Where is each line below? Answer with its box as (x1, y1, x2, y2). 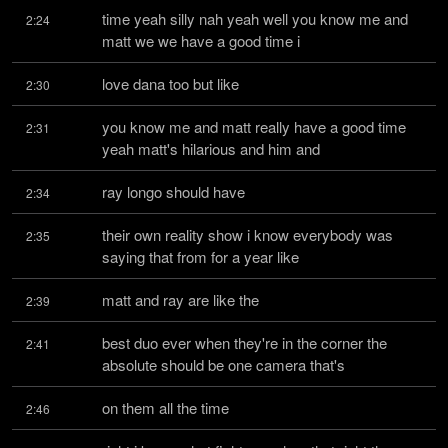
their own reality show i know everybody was (102, 224, 393, 245)
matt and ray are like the (102, 289, 259, 310)
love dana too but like (102, 73, 239, 94)
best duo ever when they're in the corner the (102, 332, 387, 353)
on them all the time (102, 397, 229, 418)
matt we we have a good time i (102, 30, 300, 51)
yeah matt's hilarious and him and (102, 138, 320, 159)
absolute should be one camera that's (102, 354, 345, 375)
